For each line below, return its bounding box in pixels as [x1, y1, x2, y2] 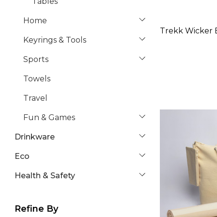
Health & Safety [15, 171, 75, 180]
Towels [23, 74, 50, 83]
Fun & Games [23, 113, 75, 122]
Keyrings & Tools [23, 35, 86, 45]
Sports [23, 55, 48, 64]
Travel [23, 93, 47, 103]
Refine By [15, 203, 58, 214]
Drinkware [15, 132, 55, 141]
